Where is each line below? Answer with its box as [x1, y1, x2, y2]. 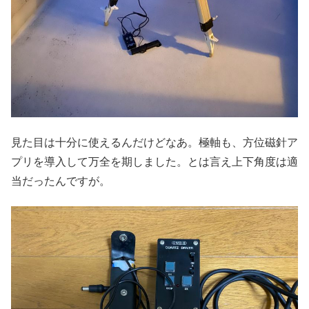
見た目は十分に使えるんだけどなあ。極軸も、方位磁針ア [11, 136, 298, 148]
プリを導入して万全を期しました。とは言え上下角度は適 [11, 155, 298, 168]
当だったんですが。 [11, 175, 110, 187]
